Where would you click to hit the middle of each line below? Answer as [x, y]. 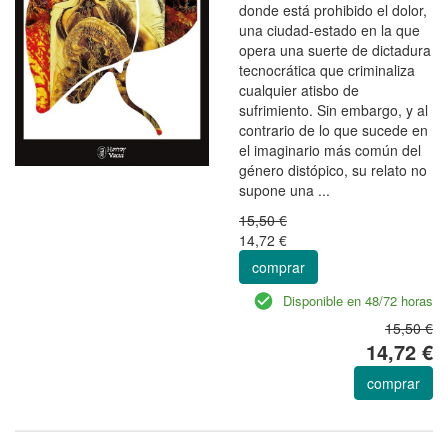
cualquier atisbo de [299, 89]
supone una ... [284, 189]
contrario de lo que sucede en [333, 129]
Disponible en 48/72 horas [358, 300]
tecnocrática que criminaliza [327, 69]
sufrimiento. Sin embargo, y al [333, 109]
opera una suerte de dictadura [335, 49]
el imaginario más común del [330, 149]
